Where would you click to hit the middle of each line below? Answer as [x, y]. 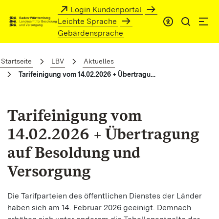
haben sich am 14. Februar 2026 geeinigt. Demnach [99, 208]
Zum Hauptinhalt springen [51, 9]
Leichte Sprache [88, 21]
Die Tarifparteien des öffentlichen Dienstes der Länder [105, 196]
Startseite [16, 61]
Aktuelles [99, 61]
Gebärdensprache [91, 33]
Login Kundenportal [106, 10]
